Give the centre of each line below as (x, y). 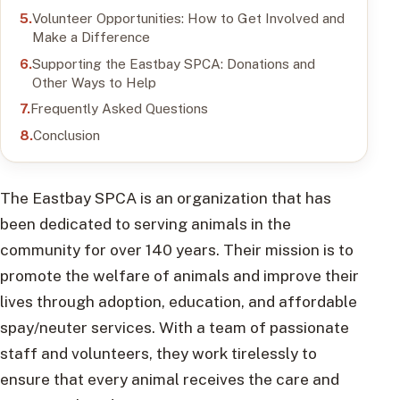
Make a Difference (91, 36)
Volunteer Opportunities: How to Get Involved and (188, 17)
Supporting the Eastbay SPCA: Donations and (173, 63)
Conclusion (66, 135)
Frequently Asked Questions (119, 108)
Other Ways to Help (94, 82)
